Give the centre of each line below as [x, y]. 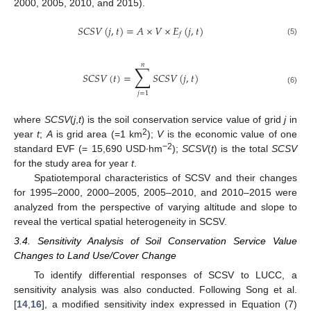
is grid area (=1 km [98, 134]
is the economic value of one [230, 134]
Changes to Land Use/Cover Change [95, 256]
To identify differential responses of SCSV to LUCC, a [165, 275]
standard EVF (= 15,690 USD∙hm [88, 149]
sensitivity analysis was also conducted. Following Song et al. [155, 290]
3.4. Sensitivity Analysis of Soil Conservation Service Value [155, 241]
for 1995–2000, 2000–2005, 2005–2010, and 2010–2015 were [155, 193]
